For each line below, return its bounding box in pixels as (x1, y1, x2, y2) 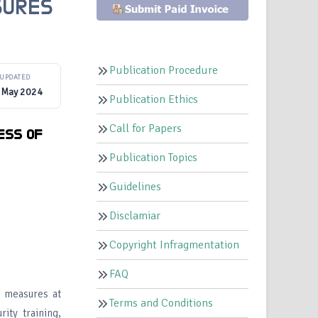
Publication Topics (109, 150, 198, 165)
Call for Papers (109, 121, 182, 136)
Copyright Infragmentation (109, 238, 240, 253)
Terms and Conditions (109, 296, 214, 311)
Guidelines (109, 180, 162, 194)
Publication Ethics (109, 92, 199, 107)
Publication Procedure (109, 63, 219, 78)
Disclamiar (109, 209, 161, 224)
